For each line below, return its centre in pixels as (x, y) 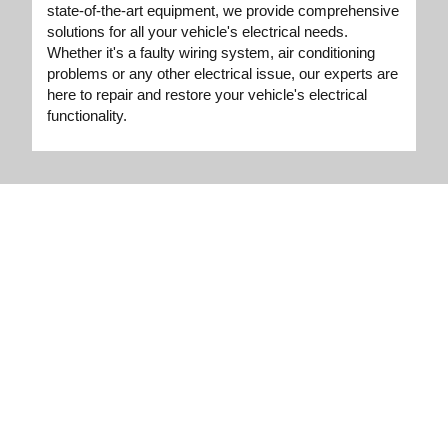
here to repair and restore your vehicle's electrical (207, 95)
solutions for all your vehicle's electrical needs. (198, 32)
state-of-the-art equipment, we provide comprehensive (223, 11)
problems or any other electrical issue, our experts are (223, 74)
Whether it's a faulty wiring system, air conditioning (211, 53)
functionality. (87, 116)
